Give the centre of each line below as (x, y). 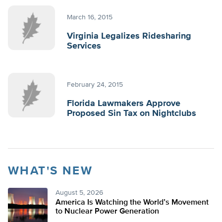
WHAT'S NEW (50, 171)
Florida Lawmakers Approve (124, 104)
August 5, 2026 (79, 193)
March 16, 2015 (90, 17)
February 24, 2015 (95, 85)
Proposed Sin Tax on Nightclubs (132, 113)
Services (84, 46)
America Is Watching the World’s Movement (132, 203)
